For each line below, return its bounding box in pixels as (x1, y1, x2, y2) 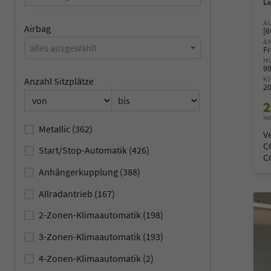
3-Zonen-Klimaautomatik (39, 230, 143, 243)
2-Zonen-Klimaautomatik (39, 209, 143, 221)
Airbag (24, 22, 51, 35)
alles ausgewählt (30, 42, 97, 54)
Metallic (39, 122, 72, 135)
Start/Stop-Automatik (39, 144, 129, 157)
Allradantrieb (39, 187, 94, 200)
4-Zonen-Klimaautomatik (39, 252, 143, 264)
